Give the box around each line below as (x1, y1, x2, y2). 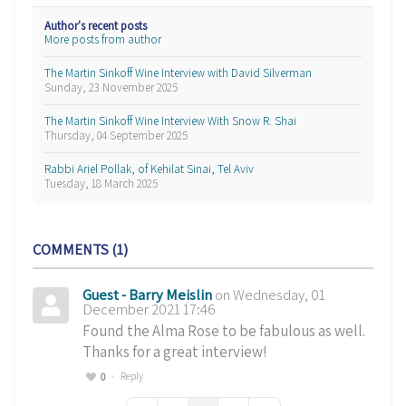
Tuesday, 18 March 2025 (44, 176, 159, 192)
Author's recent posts (44, 18, 148, 34)
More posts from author (44, 32, 162, 48)
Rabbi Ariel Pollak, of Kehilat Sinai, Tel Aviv (44, 161, 255, 178)
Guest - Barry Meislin (82, 284, 212, 304)
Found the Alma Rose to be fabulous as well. (82, 320, 365, 341)
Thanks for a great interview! (82, 341, 267, 362)
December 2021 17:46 (82, 298, 216, 319)
